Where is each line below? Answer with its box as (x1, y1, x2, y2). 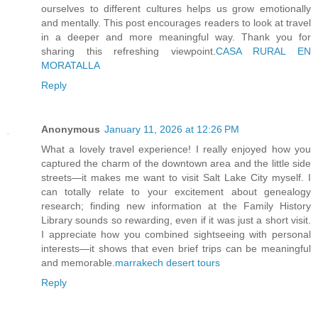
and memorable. (41, 257, 115, 269)
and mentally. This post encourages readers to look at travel (41, 17, 311, 29)
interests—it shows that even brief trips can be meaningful (41, 243, 311, 255)
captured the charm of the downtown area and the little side (41, 158, 311, 170)
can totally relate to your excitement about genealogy (41, 186, 311, 198)
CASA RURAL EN (215, 45, 312, 57)
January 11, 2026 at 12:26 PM (104, 124, 239, 136)
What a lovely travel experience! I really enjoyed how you (41, 143, 311, 155)
